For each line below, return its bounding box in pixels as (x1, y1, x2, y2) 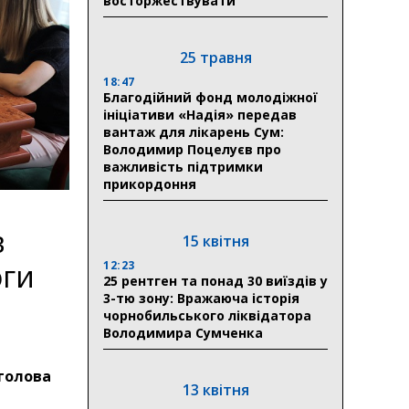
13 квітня (182, 379, 249, 400)
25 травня (179, 47, 252, 68)
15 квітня (182, 230, 249, 251)
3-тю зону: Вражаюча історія (103, 288, 299, 307)
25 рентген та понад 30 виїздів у (103, 271, 328, 289)
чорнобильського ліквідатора (103, 306, 311, 324)
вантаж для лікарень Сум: (103, 122, 284, 141)
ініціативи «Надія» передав (103, 105, 297, 123)
